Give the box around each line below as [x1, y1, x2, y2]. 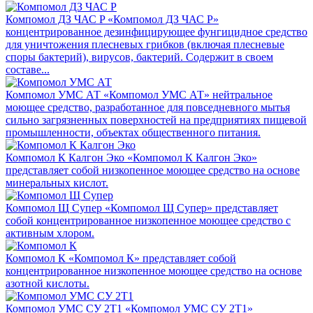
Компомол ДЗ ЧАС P [6, 13, 105, 25]
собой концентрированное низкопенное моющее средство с [6, 214, 291, 226]
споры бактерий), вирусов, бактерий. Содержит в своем [6, 50, 273, 63]
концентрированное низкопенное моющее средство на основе [6, 264, 302, 277]
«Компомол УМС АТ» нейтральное [103, 88, 272, 101]
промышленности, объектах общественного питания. [6, 126, 261, 138]
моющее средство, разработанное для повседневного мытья [6, 101, 290, 113]
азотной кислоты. [6, 277, 89, 289]
